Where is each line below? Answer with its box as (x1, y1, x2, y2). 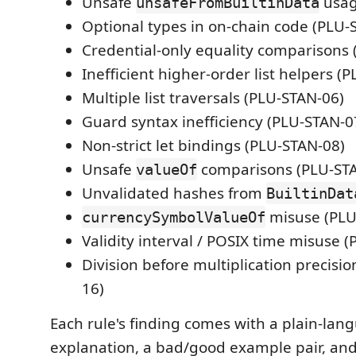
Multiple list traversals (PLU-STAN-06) (82, 87, 344, 109)
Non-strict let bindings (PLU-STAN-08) (82, 135, 345, 157)
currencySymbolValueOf (82, 208, 265, 226)
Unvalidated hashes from (82, 183, 266, 204)
